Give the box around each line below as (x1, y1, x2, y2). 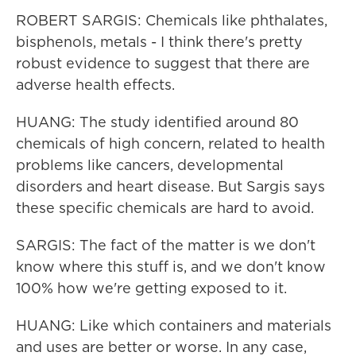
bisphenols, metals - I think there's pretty (16, 32, 303, 52)
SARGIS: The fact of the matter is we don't (16, 235, 315, 255)
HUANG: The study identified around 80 (16, 112, 299, 132)
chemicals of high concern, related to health (16, 133, 325, 153)
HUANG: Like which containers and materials (16, 315, 331, 335)
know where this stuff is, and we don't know (16, 257, 326, 277)
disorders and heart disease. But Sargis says (16, 176, 325, 196)
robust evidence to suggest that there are (16, 53, 310, 73)
